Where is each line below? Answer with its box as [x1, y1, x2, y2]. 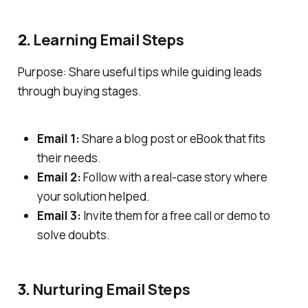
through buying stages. [17, 82, 142, 99]
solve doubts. [36, 226, 110, 243]
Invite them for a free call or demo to [80, 207, 270, 223]
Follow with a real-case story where [80, 168, 267, 185]
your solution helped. [36, 188, 150, 204]
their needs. [36, 149, 101, 166]
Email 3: [36, 207, 81, 223]
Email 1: [36, 130, 80, 146]
